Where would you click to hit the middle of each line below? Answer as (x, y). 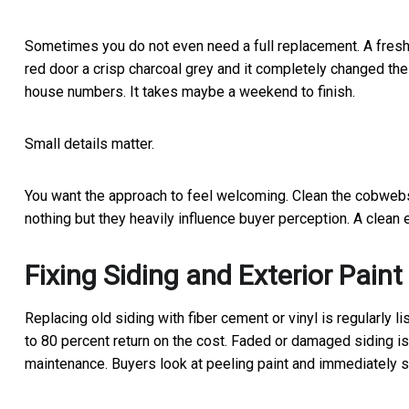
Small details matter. (89, 144)
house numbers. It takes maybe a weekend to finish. (190, 92)
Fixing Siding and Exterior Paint (214, 276)
